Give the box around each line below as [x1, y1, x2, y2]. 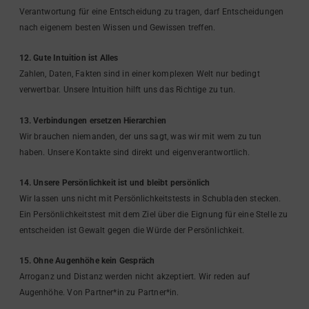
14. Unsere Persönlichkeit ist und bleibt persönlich [19, 178, 210, 188]
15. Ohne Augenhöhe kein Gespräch [19, 256, 155, 266]
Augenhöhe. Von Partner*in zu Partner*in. [19, 288, 179, 298]
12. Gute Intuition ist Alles [19, 53, 119, 63]
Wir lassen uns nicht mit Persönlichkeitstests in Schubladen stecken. [19, 194, 281, 203]
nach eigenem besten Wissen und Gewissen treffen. [19, 22, 216, 32]
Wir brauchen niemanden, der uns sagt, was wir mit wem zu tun [19, 131, 262, 141]
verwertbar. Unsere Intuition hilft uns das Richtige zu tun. [19, 85, 236, 95]
